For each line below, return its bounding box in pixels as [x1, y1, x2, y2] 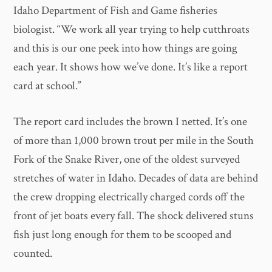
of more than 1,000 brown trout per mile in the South [13, 133, 254, 149]
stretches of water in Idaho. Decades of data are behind [13, 171, 259, 186]
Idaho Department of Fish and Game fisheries [13, 2, 218, 18]
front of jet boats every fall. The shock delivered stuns [13, 208, 254, 224]
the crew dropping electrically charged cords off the [13, 189, 245, 205]
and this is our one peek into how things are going [13, 40, 238, 56]
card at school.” [13, 78, 82, 93]
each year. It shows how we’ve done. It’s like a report [13, 59, 248, 75]
